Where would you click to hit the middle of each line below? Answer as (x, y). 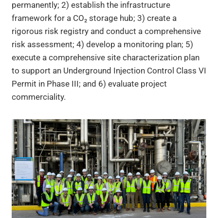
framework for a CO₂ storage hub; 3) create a (94, 18)
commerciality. (39, 97)
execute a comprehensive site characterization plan (106, 57)
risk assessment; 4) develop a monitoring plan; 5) (102, 44)
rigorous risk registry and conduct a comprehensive (106, 31)
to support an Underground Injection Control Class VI (109, 70)
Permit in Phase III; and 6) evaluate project (89, 83)
